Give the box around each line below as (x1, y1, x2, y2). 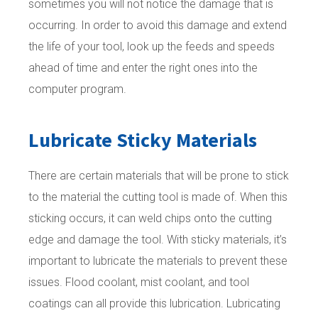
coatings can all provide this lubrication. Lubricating (28, 297, 280, 311)
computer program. (28, 82, 126, 97)
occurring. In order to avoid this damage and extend (28, 18, 287, 33)
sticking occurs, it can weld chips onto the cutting (28, 212, 272, 226)
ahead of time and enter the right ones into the (28, 61, 258, 75)
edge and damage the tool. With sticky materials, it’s (28, 233, 287, 247)
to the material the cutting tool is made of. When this (28, 190, 287, 204)
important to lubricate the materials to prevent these (28, 254, 287, 268)
